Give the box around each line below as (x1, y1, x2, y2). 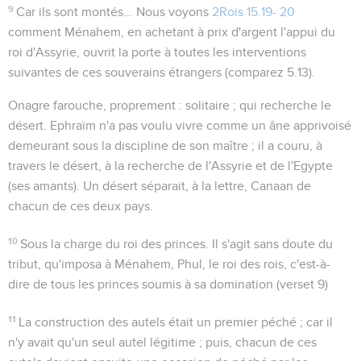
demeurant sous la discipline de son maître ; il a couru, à (8, 139, 322, 152)
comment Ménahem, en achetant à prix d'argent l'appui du (8, 25, 335, 39)
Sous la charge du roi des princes (20, 237, 206, 251)
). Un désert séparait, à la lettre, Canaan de (73, 179, 311, 193)
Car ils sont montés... (16, 5, 134, 19)
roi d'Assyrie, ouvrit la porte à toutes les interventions (8, 45, 306, 59)
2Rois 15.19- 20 (212, 5, 296, 19)
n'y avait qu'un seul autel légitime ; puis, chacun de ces (8, 335, 317, 349)
